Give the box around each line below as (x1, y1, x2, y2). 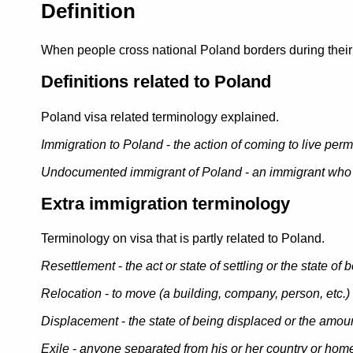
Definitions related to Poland (41, 71, 271, 91)
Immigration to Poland (41, 137, 163, 151)
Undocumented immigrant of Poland (41, 165, 242, 179)
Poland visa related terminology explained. (41, 110, 279, 124)
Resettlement (41, 259, 115, 273)
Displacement (41, 314, 118, 329)
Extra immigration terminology (41, 193, 290, 214)
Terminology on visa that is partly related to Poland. (41, 232, 325, 246)
